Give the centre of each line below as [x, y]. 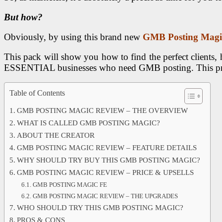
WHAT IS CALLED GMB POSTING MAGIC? [88, 123]
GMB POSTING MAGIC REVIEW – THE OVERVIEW [102, 110]
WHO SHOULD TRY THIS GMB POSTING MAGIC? [100, 207]
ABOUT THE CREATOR [55, 135]
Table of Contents [37, 93]
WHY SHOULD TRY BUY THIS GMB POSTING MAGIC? [108, 160]
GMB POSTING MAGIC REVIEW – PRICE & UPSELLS [105, 172]
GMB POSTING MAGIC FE [70, 184]
